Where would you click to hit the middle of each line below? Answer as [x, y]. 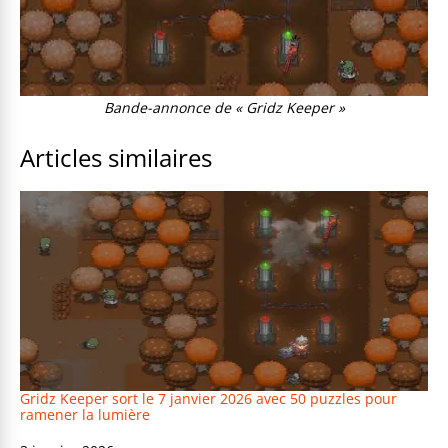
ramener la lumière [85, 415]
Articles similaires [116, 158]
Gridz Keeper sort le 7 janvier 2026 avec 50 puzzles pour [208, 399]
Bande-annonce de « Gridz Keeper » [224, 108]
